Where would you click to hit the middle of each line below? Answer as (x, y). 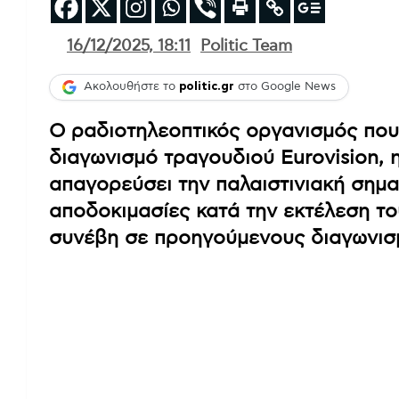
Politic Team (246, 46)
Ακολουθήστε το (131, 87)
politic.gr (207, 87)
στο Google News (285, 87)
